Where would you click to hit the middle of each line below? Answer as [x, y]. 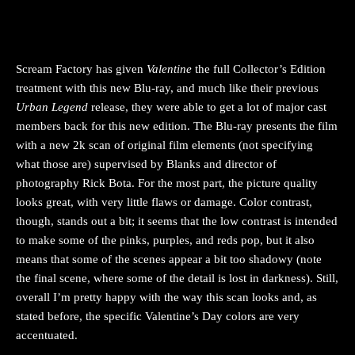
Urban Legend [52, 107]
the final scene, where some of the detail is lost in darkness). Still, [177, 278]
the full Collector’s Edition [260, 69]
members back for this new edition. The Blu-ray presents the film [177, 126]
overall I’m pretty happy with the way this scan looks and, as [166, 297]
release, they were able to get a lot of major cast [207, 107]
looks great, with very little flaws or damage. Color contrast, [164, 202]
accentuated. [47, 335]
